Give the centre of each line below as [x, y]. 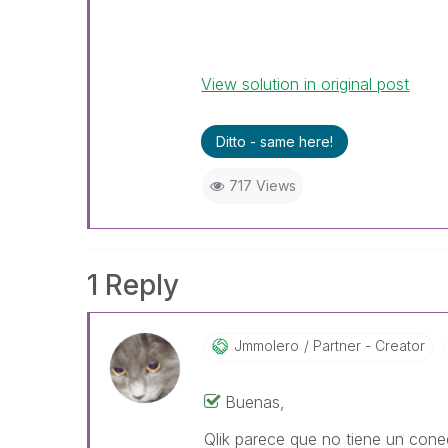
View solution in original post [305, 84]
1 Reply [133, 285]
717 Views [262, 185]
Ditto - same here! [275, 141]
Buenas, [254, 402]
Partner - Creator [366, 345]
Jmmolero [266, 345]
